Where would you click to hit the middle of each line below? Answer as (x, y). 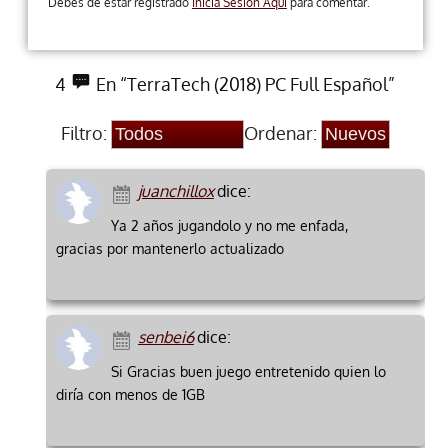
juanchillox (175, 191)
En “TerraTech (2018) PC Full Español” (244, 84)
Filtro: (83, 133)
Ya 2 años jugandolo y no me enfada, (229, 226)
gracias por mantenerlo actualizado (169, 249)
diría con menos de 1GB (130, 395)
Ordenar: (280, 133)
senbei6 (165, 337)
